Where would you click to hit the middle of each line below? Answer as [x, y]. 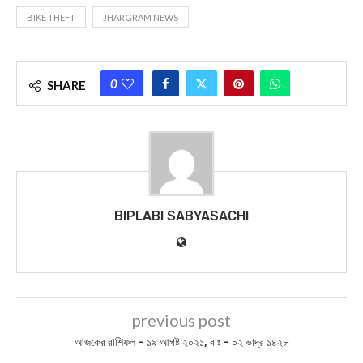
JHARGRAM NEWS [141, 17]
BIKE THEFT [51, 17]
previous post [181, 320]
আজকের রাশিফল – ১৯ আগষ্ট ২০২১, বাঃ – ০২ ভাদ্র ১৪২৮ [181, 342]
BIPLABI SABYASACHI [181, 216]
